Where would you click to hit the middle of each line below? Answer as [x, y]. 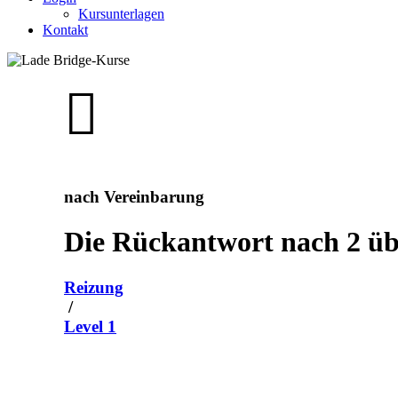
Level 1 [90, 326]
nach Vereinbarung [134, 196]
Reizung [94, 287]
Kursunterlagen [121, 14]
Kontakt [65, 30]
